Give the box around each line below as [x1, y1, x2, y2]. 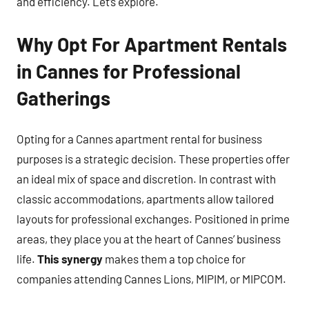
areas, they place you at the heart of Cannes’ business [17, 232, 281, 246]
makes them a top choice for [103, 252, 246, 266]
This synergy [37, 252, 103, 266]
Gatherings [17, 86, 110, 110]
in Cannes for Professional [17, 59, 241, 83]
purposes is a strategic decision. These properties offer [17, 152, 290, 166]
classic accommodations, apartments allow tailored [17, 192, 274, 206]
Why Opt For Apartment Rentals [17, 32, 287, 56]
